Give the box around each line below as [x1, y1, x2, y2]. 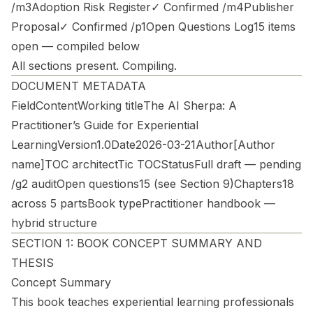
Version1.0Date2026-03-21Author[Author [57, 138, 275, 152]
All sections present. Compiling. [11, 59, 177, 73]
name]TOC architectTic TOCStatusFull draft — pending [11, 157, 301, 171]
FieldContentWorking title [11, 99, 143, 112]
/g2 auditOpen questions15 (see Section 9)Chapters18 [11, 177, 294, 191]
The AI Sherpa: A [143, 99, 237, 112]
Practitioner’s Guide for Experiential [11, 118, 198, 132]
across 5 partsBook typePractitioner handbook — [11, 196, 275, 210]
